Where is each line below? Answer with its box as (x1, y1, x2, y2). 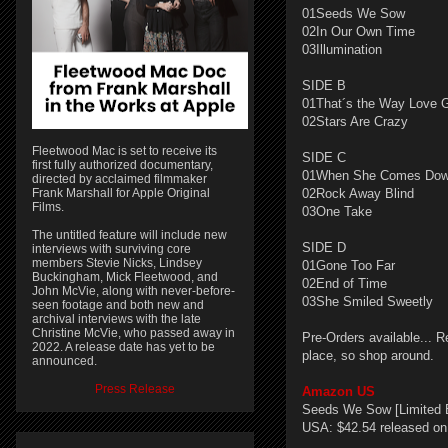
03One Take (302, 204, 372, 219)
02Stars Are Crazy (302, 114, 408, 129)
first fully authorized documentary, (32, 158, 213, 172)
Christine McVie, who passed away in (32, 326, 235, 340)
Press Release (95, 382, 175, 396)
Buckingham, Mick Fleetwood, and (32, 270, 218, 284)
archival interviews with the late (32, 312, 201, 326)
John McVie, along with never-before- (32, 284, 235, 298)
